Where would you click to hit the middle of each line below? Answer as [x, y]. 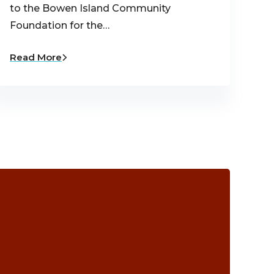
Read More [36, 57]
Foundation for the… [60, 26]
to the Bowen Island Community [90, 9]
